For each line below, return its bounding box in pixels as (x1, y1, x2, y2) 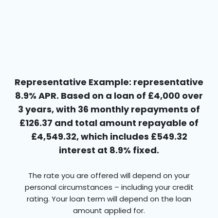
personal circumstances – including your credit (24, 182, 194, 192)
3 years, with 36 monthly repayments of (18, 103, 200, 115)
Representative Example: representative (15, 76, 203, 88)
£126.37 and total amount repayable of (19, 117, 199, 129)
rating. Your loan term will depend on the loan (27, 194, 191, 204)
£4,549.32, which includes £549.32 (31, 130, 187, 143)
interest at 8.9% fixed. (59, 144, 159, 156)
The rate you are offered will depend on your (28, 170, 190, 181)
